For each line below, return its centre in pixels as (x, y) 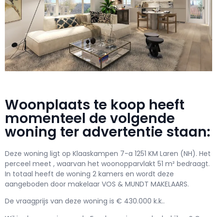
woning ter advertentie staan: (108, 132)
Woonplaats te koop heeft (95, 105)
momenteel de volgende (90, 118)
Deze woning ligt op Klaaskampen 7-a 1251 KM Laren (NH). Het (108, 153)
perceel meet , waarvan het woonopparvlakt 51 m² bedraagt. (107, 163)
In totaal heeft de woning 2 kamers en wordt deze (89, 174)
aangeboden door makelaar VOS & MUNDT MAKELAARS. (97, 184)
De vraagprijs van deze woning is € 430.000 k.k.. (85, 201)
